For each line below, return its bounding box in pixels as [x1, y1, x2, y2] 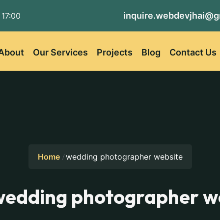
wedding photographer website [63, 152, 183, 162]
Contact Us [169, 47, 217, 57]
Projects [96, 47, 133, 57]
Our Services [32, 47, 88, 57]
